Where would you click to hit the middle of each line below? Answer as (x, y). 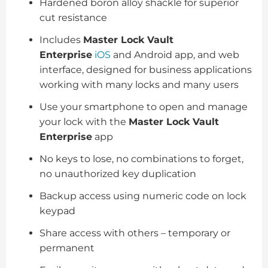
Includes (61, 39)
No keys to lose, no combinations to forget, (141, 159)
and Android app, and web (175, 54)
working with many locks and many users (139, 84)
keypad (57, 211)
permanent (67, 248)
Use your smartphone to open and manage (144, 106)
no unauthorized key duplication (118, 173)
